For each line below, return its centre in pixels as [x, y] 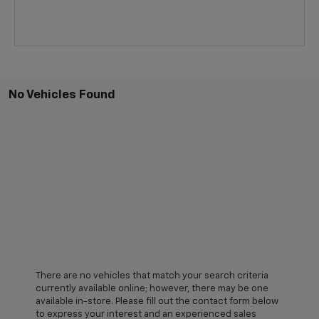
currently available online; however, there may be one [152, 289]
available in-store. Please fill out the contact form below [157, 302]
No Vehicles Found [62, 95]
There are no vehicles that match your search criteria [152, 276]
